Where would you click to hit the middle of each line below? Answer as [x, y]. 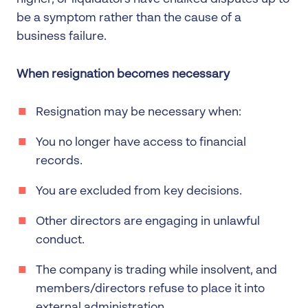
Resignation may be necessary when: [139, 112]
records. [59, 161]
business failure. [62, 36]
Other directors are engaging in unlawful [148, 221]
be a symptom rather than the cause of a [129, 18]
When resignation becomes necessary [123, 74]
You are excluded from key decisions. [139, 191]
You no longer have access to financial [141, 142]
